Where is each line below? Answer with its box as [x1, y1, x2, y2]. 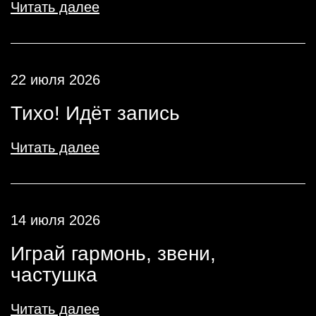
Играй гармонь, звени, [11, 243, 216, 265]
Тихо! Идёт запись [11, 102, 180, 124]
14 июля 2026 [11, 212, 100, 228]
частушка [11, 264, 97, 286]
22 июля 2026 [11, 72, 100, 87]
